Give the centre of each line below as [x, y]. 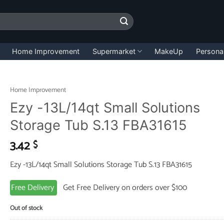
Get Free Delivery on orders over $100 [122, 188]
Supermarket [114, 51]
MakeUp [169, 51]
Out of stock [26, 208]
